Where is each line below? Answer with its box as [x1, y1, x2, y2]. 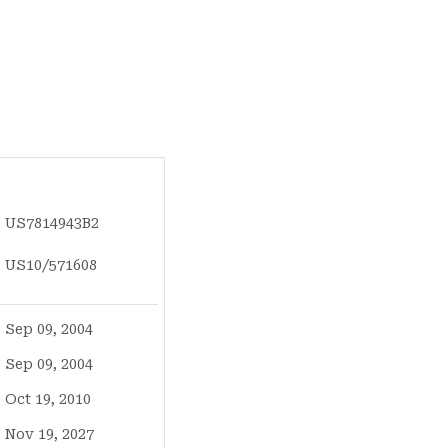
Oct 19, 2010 [5, 391, 92, 408]
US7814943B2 [5, 215, 100, 232]
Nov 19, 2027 [5, 426, 95, 443]
